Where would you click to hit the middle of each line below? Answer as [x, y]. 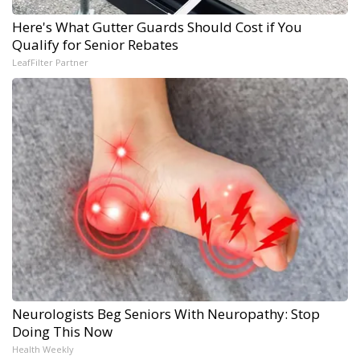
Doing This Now [62, 332]
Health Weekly [43, 350]
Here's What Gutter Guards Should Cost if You [157, 27]
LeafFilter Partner [50, 63]
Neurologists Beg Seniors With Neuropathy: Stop [166, 314]
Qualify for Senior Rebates [95, 45]
